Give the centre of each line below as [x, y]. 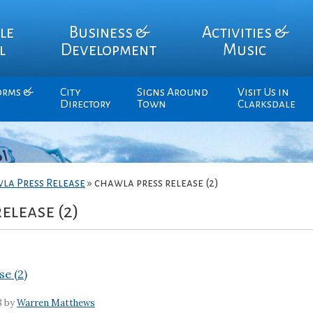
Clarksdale [266, 104]
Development [109, 50]
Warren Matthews [56, 303]
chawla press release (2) [156, 183]
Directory [85, 104]
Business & [109, 32]
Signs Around [172, 92]
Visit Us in [263, 92]
